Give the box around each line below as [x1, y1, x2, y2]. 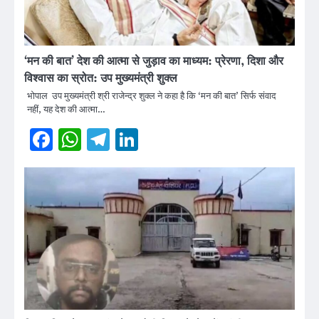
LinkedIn [138, 123, 232, 155]
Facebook [53, 123, 158, 155]
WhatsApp [81, 123, 199, 155]
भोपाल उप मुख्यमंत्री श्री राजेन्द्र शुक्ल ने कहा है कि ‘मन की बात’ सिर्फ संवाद [27, 89, 276, 103]
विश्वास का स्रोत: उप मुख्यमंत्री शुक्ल [24, 70, 177, 85]
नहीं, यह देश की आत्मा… [27, 103, 105, 116]
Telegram [110, 123, 211, 155]
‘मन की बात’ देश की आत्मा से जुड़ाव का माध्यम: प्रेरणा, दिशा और [24, 53, 283, 68]
